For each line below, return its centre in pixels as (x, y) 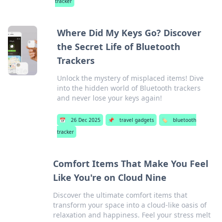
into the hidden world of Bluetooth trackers (129, 88)
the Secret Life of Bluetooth (119, 47)
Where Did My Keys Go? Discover (129, 33)
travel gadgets (137, 120)
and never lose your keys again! (110, 98)
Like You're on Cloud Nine (110, 177)
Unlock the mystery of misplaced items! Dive (130, 78)
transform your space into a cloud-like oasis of (130, 205)
